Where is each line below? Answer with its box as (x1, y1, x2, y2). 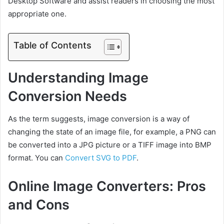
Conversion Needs (8, 88, 127, 105)
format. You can (8, 152, 65, 162)
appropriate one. (8, 9, 66, 19)
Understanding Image (8, 69, 148, 86)
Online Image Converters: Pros (8, 177, 206, 194)
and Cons (8, 196, 69, 213)
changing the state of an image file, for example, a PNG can (8, 126, 216, 136)
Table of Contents (13, 40, 91, 51)
